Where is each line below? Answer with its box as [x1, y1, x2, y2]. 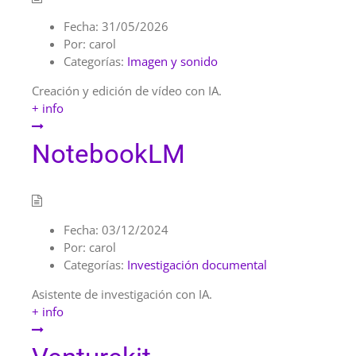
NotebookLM [32, 137, 185, 169]
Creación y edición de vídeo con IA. [32, 82, 222, 99]
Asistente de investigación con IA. [32, 286, 212, 303]
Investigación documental [127, 257, 267, 273]
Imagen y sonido [127, 52, 218, 69]
